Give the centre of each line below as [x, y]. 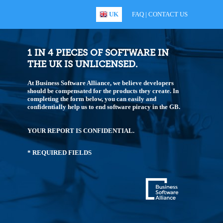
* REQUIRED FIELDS [59, 152]
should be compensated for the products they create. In [103, 91]
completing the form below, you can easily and [92, 99]
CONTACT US [168, 14]
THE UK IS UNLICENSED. [83, 64]
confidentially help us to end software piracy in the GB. [104, 107]
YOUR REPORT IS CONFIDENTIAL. [81, 130]
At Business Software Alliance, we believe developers [101, 83]
